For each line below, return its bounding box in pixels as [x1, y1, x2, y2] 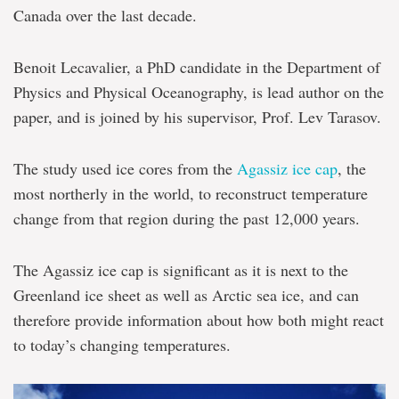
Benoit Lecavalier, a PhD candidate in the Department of [13, 55, 380, 77]
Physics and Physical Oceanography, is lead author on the [13, 80, 384, 102]
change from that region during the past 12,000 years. [13, 207, 360, 229]
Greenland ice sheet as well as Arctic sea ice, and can [13, 283, 359, 305]
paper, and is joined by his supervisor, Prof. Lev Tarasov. [13, 105, 381, 127]
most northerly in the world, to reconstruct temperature [13, 182, 368, 204]
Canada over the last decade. [13, 4, 197, 26]
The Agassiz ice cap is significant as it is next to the [13, 258, 348, 281]
